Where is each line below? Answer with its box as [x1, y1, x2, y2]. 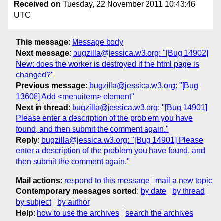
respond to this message [64, 176, 149, 184]
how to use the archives [37, 208, 119, 217]
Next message [16, 48, 69, 57]
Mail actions [16, 176, 60, 184]
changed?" [16, 70, 54, 79]
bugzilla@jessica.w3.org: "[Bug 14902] [73, 48, 208, 57]
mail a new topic [155, 176, 212, 184]
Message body [72, 37, 123, 46]
